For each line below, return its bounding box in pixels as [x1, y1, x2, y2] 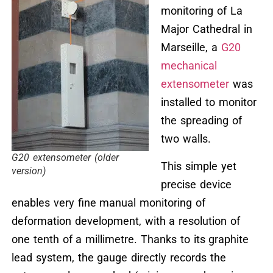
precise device [160, 177, 232, 191]
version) [11, 165, 46, 177]
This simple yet [160, 159, 236, 172]
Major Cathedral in [160, 23, 252, 36]
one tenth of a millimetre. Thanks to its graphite [11, 232, 249, 246]
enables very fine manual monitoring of [11, 196, 205, 209]
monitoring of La [160, 4, 243, 18]
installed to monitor [160, 96, 257, 109]
